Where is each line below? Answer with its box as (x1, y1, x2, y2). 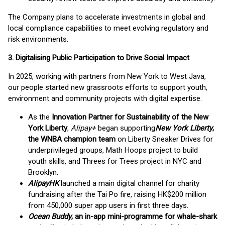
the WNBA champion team (28, 135, 118, 144)
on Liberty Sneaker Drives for (118, 135, 213, 144)
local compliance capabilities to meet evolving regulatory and (8, 24, 208, 33)
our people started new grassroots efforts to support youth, (8, 83, 207, 92)
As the (28, 113, 52, 122)
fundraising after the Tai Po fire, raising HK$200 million (28, 190, 206, 199)
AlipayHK (28, 179, 59, 188)
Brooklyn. (28, 168, 58, 177)
